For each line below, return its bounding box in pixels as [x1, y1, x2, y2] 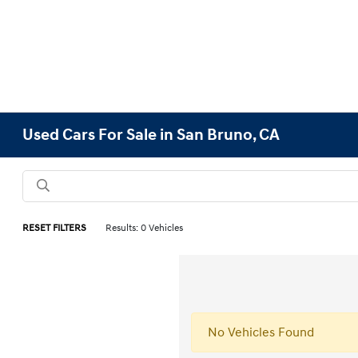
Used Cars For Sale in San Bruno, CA [22, 125, 280, 145]
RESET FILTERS [22, 222, 87, 234]
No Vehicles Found [208, 324, 314, 340]
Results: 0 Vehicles [105, 222, 184, 234]
